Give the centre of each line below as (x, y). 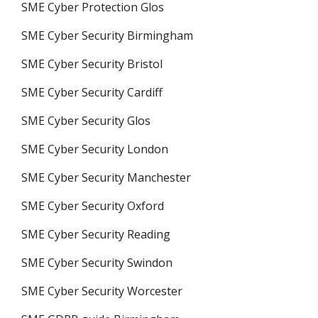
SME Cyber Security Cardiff (92, 92)
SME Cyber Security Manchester (106, 177)
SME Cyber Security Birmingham (107, 35)
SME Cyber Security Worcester (102, 291)
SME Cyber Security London (95, 149)
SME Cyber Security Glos (86, 121)
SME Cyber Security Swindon (97, 263)
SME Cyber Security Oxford (93, 206)
